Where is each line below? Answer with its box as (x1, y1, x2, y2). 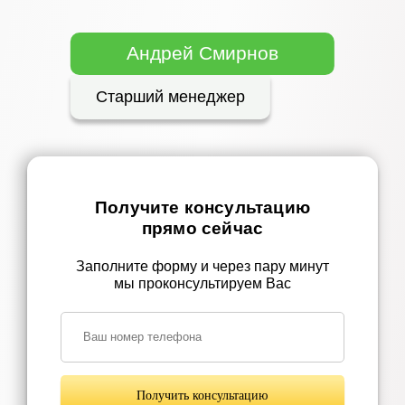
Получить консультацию (137, 389, 268, 403)
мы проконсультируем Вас (113, 275, 291, 291)
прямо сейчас (141, 218, 264, 238)
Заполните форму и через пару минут (75, 258, 329, 274)
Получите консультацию (95, 197, 310, 217)
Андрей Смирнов (126, 42, 278, 64)
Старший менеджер (95, 87, 245, 106)
